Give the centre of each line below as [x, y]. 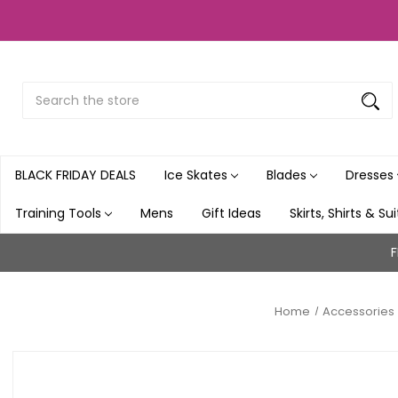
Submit [44, 128]
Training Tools [60, 213]
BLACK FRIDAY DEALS [76, 175]
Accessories [359, 311]
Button [43, 147]
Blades [288, 175]
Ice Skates [198, 175]
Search [44, 91]
